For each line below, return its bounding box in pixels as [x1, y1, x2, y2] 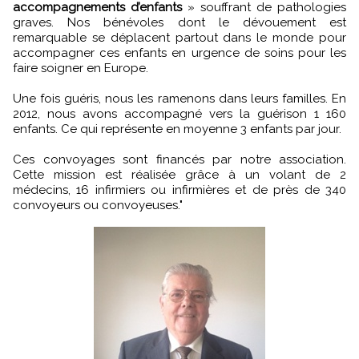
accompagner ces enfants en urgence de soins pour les [13, 45, 346, 60]
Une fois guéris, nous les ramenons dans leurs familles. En [13, 91, 346, 106]
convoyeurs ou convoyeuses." [13, 197, 183, 212]
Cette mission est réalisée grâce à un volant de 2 [13, 167, 346, 182]
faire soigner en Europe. [13, 60, 148, 75]
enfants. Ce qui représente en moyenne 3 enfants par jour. [13, 121, 341, 136]
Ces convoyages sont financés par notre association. [13, 151, 346, 167]
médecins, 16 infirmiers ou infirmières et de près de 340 [13, 182, 346, 197]
